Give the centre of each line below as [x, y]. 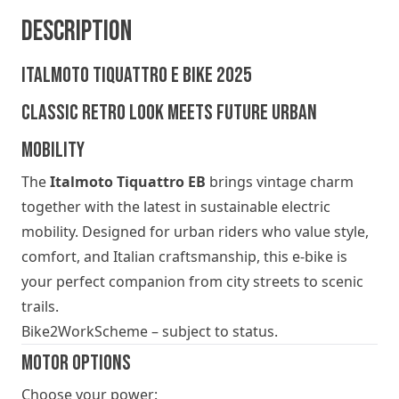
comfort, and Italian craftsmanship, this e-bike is [184, 256]
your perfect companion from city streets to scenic [192, 281]
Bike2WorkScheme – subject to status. [150, 331]
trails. [40, 306]
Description [77, 31]
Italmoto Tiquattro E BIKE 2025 [137, 75]
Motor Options [76, 362]
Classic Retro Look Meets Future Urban [169, 112]
